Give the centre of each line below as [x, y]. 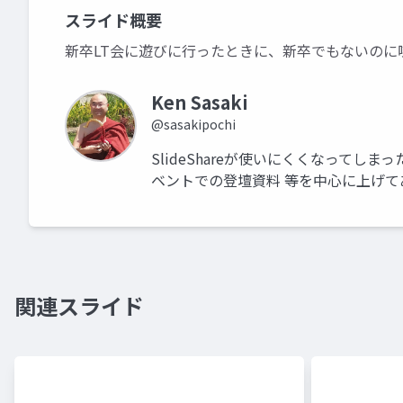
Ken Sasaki [200, 102]
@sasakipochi [193, 124]
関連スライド [79, 305]
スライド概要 [113, 20]
